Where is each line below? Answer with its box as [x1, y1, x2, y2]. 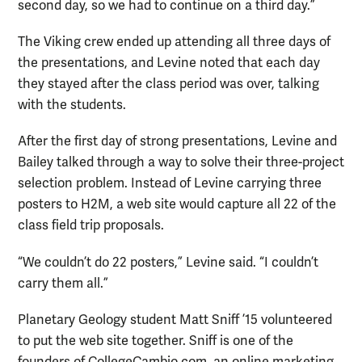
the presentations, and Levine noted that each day [18, 55, 320, 72]
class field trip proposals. [18, 217, 164, 234]
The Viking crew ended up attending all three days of [18, 34, 330, 51]
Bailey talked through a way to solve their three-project [18, 154, 344, 171]
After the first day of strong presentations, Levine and [18, 133, 337, 150]
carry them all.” [18, 275, 108, 292]
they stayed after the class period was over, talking [18, 76, 319, 93]
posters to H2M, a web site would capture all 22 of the [18, 196, 336, 213]
